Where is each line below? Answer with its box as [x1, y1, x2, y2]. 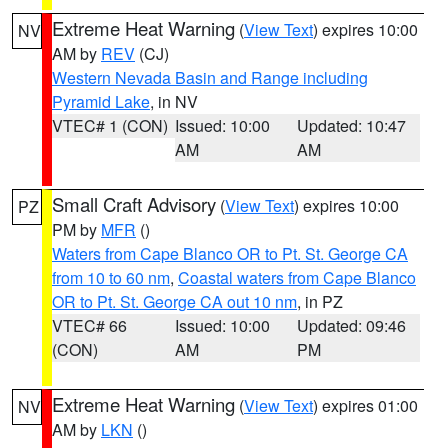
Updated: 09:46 [297, 314, 407, 337]
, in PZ [297, 290, 343, 313]
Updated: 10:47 [297, 114, 407, 137]
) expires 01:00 [313, 394, 418, 417]
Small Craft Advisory [52, 191, 216, 217]
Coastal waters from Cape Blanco [178, 266, 416, 289]
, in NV [150, 90, 198, 113]
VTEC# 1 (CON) [52, 114, 168, 137]
